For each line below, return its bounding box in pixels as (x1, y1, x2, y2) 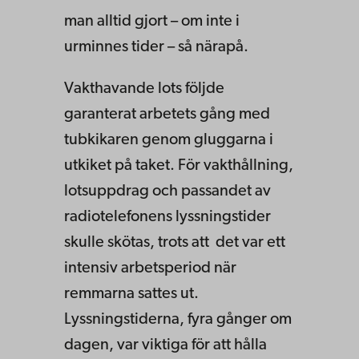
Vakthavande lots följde (64, 80, 224, 97)
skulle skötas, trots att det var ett (64, 234, 285, 251)
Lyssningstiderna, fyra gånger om (64, 311, 292, 328)
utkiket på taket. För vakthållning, (64, 157, 293, 174)
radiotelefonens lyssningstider (64, 208, 271, 225)
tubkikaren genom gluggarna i (64, 131, 273, 148)
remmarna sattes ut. (64, 285, 199, 302)
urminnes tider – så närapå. (64, 38, 252, 55)
